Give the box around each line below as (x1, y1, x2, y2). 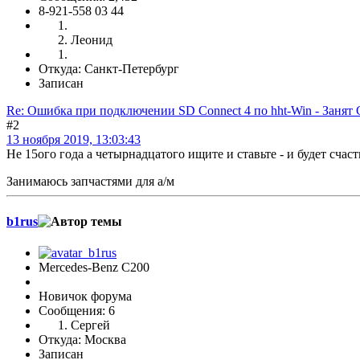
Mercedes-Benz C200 (39, 260, 149, 274)
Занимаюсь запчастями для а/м (6, 174, 174, 189)
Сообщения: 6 (39, 303, 115, 317)
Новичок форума (39, 288, 132, 303)
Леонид (71, 33, 112, 47)
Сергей (71, 317, 110, 332)
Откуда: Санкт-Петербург (39, 62, 179, 76)
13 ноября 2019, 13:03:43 (6, 133, 141, 147)
